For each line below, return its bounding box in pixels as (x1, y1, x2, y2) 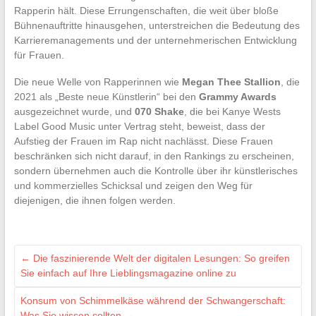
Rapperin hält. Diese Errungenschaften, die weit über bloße (13, 4, 279, 16)
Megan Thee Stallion (181, 75, 281, 87)
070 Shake (134, 105, 184, 117)
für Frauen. (13, 49, 64, 61)
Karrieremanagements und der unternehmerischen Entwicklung (13, 34, 297, 46)
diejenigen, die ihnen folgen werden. (13, 194, 176, 206)
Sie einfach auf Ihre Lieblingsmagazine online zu (20, 267, 236, 279)
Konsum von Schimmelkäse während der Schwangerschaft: (20, 294, 286, 306)
